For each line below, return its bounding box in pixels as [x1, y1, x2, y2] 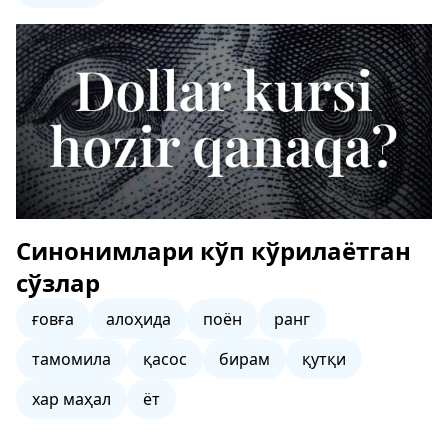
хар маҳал [32, 388, 111, 410]
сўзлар [16, 266, 100, 299]
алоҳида [106, 308, 171, 330]
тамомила [32, 348, 111, 370]
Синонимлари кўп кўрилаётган [16, 234, 411, 267]
